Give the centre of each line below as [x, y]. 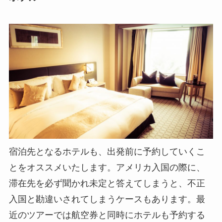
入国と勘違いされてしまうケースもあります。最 [107, 199]
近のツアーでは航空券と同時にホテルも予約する [107, 215]
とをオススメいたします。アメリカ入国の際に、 [107, 168]
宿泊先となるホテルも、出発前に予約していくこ [107, 152]
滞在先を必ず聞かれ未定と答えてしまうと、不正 [107, 184]
